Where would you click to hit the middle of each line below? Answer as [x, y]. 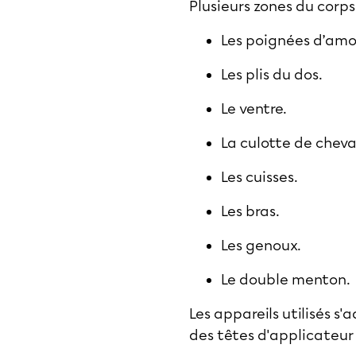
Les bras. [250, 211]
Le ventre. [254, 109]
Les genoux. [261, 246]
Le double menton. [286, 280]
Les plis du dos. [272, 75]
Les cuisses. [259, 177]
